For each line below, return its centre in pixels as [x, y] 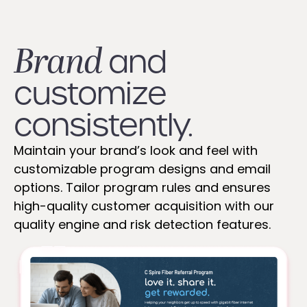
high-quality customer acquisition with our [144, 206]
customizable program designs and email [142, 169]
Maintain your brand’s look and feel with [136, 151]
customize [90, 94]
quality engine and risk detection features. [142, 225]
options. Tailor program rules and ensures [142, 188]
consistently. [103, 125]
